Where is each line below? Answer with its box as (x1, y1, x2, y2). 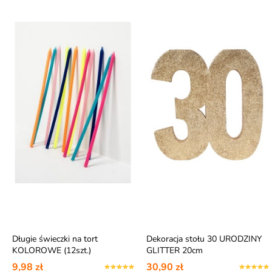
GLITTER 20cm (146, 244, 203, 256)
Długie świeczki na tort (12, 233, 98, 245)
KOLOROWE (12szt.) (12, 244, 91, 256)
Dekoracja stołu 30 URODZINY (146, 233, 262, 245)
